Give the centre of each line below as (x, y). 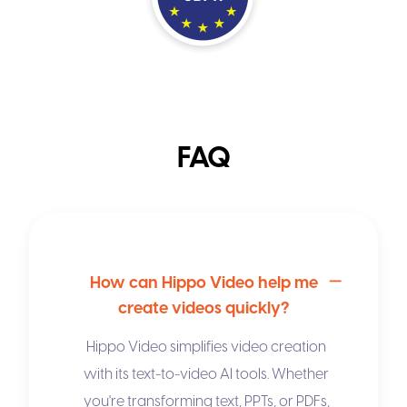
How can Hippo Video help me (203, 283)
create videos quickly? (203, 309)
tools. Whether (281, 375)
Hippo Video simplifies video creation (206, 347)
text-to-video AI (182, 375)
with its (108, 375)
